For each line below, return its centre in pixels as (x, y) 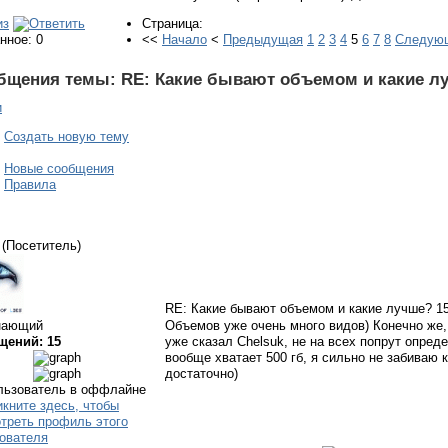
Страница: (172, 23)
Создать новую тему (66, 136)
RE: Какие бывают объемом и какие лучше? (300, 308)
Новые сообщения (59, 168)
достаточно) (201, 373)
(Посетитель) (41, 245)
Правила (30, 184)
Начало (184, 39)
